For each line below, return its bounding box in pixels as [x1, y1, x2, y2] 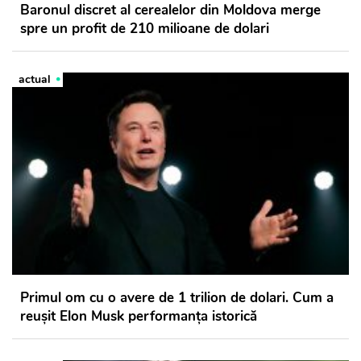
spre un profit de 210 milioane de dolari [20, 19, 269, 39]
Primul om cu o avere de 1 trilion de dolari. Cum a [20, 288, 334, 308]
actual [19, 72, 51, 88]
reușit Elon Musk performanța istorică [20, 307, 257, 326]
